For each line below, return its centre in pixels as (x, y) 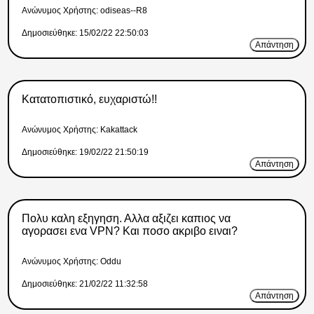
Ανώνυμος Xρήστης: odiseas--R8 (85, 11)
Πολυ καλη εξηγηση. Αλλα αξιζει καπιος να (126, 219)
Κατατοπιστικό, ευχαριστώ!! (89, 100)
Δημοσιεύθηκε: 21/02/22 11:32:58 (85, 284)
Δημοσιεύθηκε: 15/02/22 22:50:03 (86, 33)
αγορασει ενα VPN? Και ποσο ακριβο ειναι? (129, 231)
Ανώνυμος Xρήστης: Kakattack (80, 130)
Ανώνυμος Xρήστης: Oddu (72, 262)
